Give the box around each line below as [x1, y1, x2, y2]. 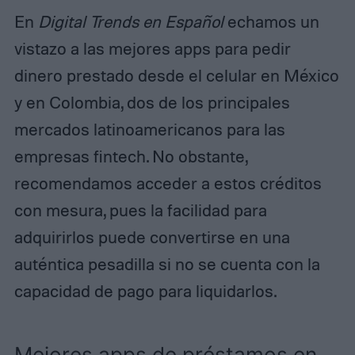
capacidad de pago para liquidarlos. [13, 281, 277, 302]
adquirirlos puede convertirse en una [13, 227, 290, 248]
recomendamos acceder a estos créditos [13, 173, 322, 194]
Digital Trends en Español [37, 11, 227, 32]
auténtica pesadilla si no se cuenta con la [13, 254, 320, 275]
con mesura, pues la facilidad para [13, 200, 267, 221]
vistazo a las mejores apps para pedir [13, 38, 291, 59]
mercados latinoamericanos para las [13, 119, 285, 140]
